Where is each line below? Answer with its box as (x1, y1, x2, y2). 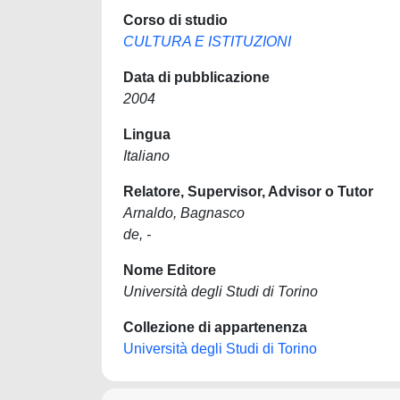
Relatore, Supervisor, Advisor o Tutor (123, 184, 373, 199)
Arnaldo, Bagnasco (123, 205, 245, 221)
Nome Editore (123, 262, 216, 278)
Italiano (123, 148, 170, 163)
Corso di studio (123, 12, 228, 28)
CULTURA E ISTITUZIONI (123, 34, 291, 49)
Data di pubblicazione (123, 70, 270, 85)
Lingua (123, 127, 171, 142)
